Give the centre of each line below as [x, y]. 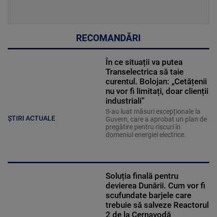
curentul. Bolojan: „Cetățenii [156, 82]
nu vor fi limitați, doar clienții [157, 91]
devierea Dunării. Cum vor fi [155, 186]
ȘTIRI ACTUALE [31, 118]
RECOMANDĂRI [108, 39]
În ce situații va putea [144, 62]
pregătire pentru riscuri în [143, 127]
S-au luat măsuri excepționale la [153, 112]
